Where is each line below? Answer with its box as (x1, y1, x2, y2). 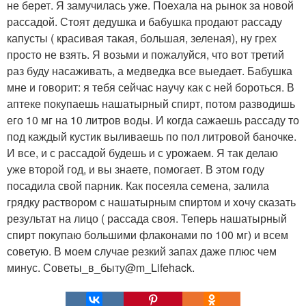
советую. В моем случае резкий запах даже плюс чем (7, 243, 277, 260)
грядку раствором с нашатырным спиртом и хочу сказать (7, 194, 296, 210)
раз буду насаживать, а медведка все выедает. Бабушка (7, 63, 292, 79)
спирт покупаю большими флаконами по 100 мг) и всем (7, 227, 288, 243)
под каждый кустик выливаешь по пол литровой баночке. (7, 128, 296, 145)
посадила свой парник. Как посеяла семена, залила (7, 178, 269, 194)
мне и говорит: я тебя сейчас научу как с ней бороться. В (7, 79, 294, 96)
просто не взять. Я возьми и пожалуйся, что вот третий (7, 46, 284, 63)
